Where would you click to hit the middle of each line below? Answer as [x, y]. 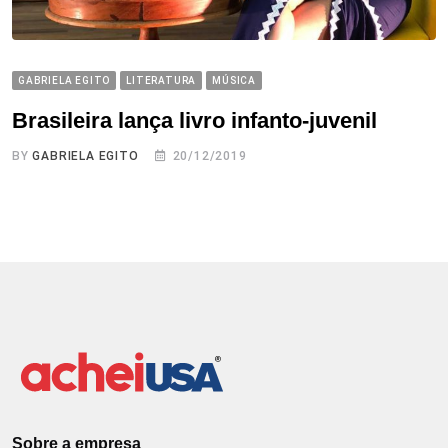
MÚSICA [234, 80]
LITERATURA [161, 80]
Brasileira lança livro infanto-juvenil [194, 120]
